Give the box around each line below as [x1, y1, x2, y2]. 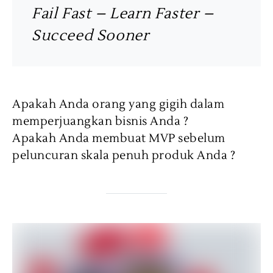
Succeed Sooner [32, 26, 149, 45]
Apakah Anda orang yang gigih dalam [12, 97, 224, 112]
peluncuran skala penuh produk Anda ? [12, 148, 235, 163]
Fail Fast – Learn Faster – [32, 4, 214, 23]
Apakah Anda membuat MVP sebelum [12, 131, 225, 146]
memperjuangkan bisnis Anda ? [12, 114, 188, 129]
